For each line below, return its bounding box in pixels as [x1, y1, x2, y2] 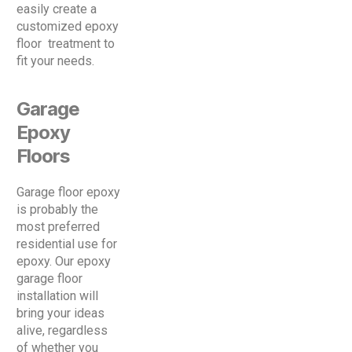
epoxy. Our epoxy [16, 254, 111, 269]
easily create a [16, 2, 97, 17]
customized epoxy [16, 19, 119, 35]
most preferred [16, 219, 100, 235]
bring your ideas [16, 306, 104, 321]
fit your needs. [16, 53, 94, 69]
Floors [16, 145, 71, 168]
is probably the [16, 202, 98, 218]
